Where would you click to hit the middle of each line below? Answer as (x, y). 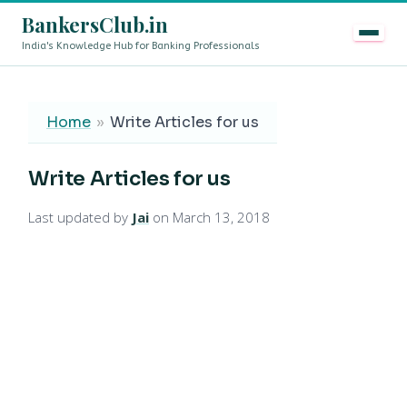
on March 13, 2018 (209, 217)
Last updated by (80, 217)
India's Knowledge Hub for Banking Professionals (141, 45)
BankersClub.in (95, 24)
